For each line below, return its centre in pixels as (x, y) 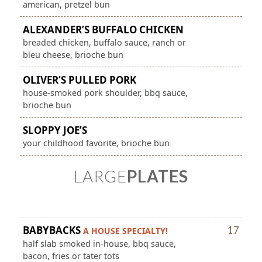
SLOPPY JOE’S (55, 130)
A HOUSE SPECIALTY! (125, 230)
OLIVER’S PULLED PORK (79, 80)
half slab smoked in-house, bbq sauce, (99, 243)
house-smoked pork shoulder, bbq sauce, (105, 92)
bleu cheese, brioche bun (73, 54)
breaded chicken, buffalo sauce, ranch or (104, 42)
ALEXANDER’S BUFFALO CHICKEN (103, 29)
